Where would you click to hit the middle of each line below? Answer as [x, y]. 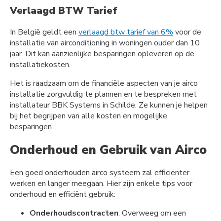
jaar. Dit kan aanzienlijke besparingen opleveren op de [102, 54]
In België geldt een [44, 32]
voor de [187, 32]
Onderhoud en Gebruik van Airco [108, 150]
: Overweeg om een [152, 213]
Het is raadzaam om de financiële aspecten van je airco [104, 83]
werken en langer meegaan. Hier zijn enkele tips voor [101, 184]
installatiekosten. [40, 64]
